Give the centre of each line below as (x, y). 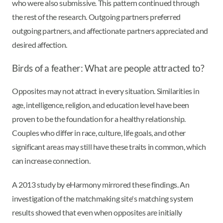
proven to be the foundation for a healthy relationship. (99, 118)
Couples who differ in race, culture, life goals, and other (99, 132)
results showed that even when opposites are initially (97, 212)
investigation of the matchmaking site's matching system (103, 198)
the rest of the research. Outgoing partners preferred (96, 17)
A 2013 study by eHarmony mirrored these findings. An (101, 184)
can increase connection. (52, 160)
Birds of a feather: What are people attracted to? (108, 68)
